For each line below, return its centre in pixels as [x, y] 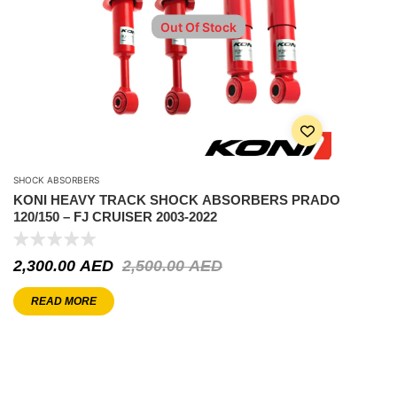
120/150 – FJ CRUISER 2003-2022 [115, 216]
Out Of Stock [198, 27]
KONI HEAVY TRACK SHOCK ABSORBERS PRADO [177, 199]
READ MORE [64, 302]
